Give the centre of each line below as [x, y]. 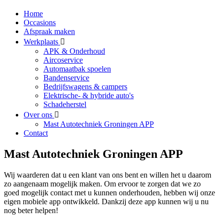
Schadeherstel [65, 104]
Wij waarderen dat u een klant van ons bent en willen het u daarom [108, 175]
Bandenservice [66, 78]
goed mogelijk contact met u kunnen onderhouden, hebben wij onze [110, 192]
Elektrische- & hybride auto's [89, 95]
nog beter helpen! [31, 210]
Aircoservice [63, 60]
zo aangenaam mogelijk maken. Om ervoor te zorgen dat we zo [102, 184]
